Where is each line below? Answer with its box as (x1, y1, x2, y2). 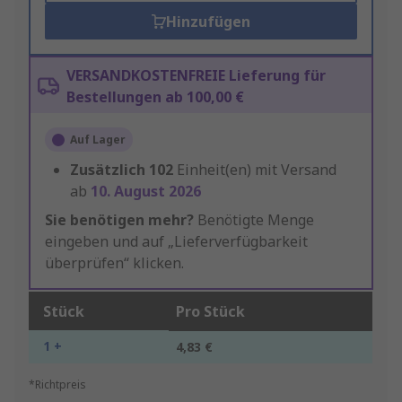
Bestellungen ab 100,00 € (66, 87, 244, 108)
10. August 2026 (91, 181, 201, 202)
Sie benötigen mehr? (45, 210, 194, 231)
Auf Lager (70, 132, 126, 148)
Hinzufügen (165, 12, 250, 32)
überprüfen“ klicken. (45, 253, 184, 274)
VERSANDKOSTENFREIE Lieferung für (66, 66, 326, 86)
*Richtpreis (29, 377, 86, 393)
